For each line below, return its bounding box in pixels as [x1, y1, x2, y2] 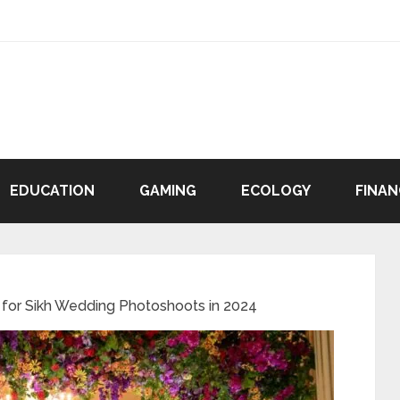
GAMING [139, 182, 196, 199]
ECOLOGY [241, 182, 311, 199]
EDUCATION [10, 182, 95, 199]
